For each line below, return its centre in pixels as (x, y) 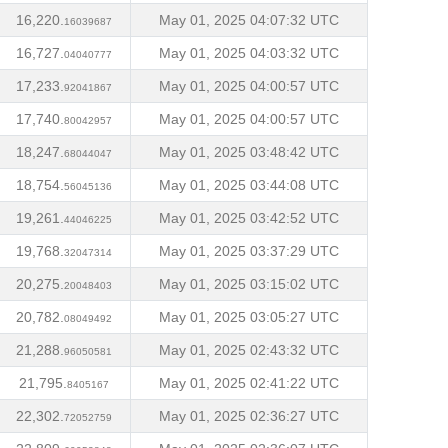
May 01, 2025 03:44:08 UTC (249, 185)
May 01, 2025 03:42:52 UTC (249, 218)
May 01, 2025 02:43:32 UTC (249, 350)
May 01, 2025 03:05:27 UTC (249, 317)
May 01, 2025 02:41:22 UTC (249, 383)
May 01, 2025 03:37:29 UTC (249, 251)
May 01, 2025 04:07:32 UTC (249, 20)
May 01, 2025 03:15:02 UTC (249, 284)
